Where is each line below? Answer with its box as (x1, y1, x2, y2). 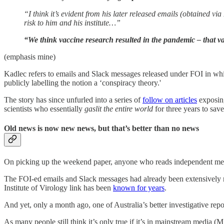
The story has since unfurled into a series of (4, 95, 142, 104)
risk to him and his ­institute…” (24, 18, 120, 27)
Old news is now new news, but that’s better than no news (4, 124, 199, 133)
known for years (113, 183, 164, 192)
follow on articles (142, 95, 197, 104)
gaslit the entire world (84, 104, 153, 113)
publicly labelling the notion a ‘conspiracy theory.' (4, 78, 161, 87)
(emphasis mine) (4, 52, 55, 61)
